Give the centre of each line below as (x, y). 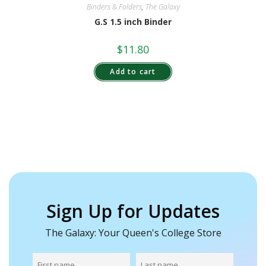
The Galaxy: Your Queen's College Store (133, 233)
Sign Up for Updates (133, 211)
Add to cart (133, 71)
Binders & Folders (114, 7)
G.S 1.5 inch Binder (133, 21)
